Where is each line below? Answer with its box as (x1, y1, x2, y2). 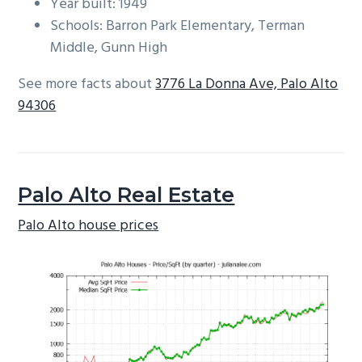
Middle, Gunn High (50, 36, 168, 61)
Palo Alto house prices (18, 213, 159, 238)
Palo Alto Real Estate (18, 183, 235, 208)
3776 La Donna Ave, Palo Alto (155, 73, 339, 97)
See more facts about (18, 73, 156, 97)
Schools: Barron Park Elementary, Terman (50, 15, 305, 39)
